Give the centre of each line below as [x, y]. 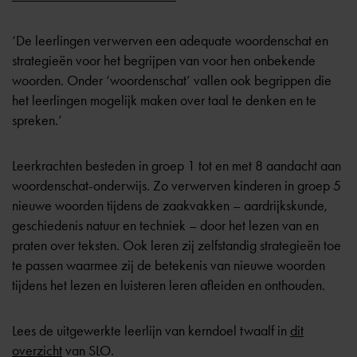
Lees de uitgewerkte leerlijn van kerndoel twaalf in [151, 331]
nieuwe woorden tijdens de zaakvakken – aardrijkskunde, [170, 206]
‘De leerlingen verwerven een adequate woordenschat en [170, 41]
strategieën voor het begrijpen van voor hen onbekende [164, 61]
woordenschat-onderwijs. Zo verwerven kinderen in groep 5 [177, 186]
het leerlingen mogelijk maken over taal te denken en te [164, 100]
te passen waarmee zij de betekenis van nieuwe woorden [169, 265]
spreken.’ [37, 120]
